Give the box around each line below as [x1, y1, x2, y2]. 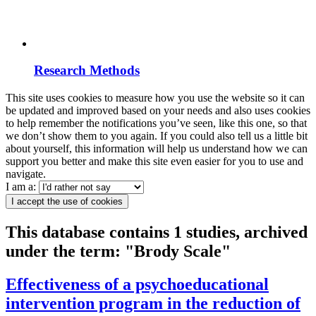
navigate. [6, 168, 46, 181]
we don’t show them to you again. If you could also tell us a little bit [6, 130, 308, 142]
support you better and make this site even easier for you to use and [6, 155, 303, 168]
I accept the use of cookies [11, 196, 123, 207]
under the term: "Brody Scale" [6, 242, 231, 261]
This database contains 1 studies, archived [6, 223, 308, 242]
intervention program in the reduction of [6, 293, 300, 312]
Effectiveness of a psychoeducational [6, 274, 269, 293]
